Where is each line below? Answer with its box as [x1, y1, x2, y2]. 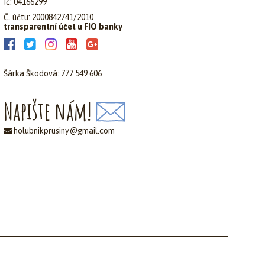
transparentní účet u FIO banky [4, 22, 122, 32]
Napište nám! [4, 96, 92, 127]
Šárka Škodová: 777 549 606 [4, 69, 102, 79]
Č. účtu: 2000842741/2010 [4, 12, 93, 22]
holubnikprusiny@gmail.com [12, 126, 115, 136]
